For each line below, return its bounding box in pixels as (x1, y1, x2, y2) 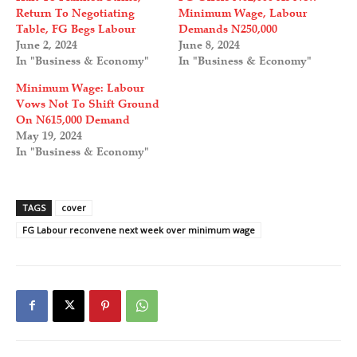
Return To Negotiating (16, 6, 135, 20)
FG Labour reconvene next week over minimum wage (22, 223, 255, 236)
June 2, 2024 (16, 37, 77, 52)
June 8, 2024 (178, 37, 240, 52)
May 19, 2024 (16, 128, 82, 143)
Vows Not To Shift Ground (16, 96, 159, 111)
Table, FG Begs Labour (16, 22, 135, 36)
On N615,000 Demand (16, 112, 130, 127)
